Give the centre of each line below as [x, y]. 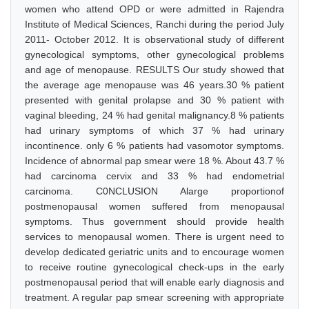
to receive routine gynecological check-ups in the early [154, 267]
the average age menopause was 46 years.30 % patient [154, 85]
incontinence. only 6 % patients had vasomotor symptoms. [154, 146]
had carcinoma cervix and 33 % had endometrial [154, 176]
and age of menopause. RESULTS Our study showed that [154, 70]
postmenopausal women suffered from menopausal [154, 206]
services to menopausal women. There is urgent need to [154, 237]
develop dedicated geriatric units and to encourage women [154, 252]
